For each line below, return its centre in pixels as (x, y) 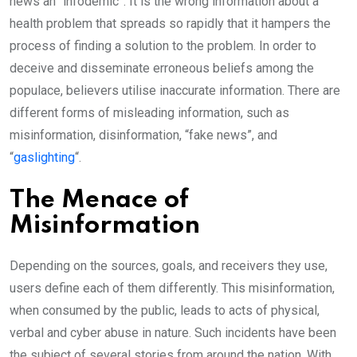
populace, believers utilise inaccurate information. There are (175, 90)
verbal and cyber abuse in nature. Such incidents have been (173, 332)
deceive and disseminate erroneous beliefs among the (162, 68)
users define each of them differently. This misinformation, (172, 288)
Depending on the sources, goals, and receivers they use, (169, 265)
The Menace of (99, 200)
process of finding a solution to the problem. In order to (163, 45)
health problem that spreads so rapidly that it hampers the (170, 23)
